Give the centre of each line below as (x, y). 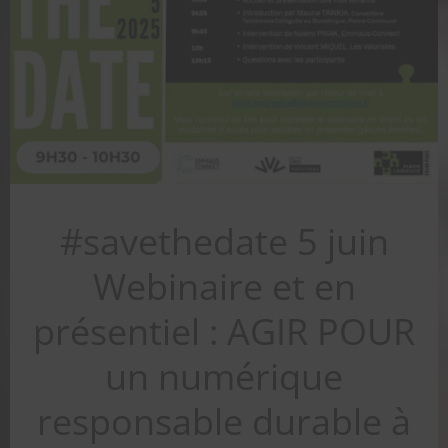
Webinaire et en (224, 286)
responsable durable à (224, 421)
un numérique (224, 376)
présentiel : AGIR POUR (224, 331)
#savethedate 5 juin (224, 241)
